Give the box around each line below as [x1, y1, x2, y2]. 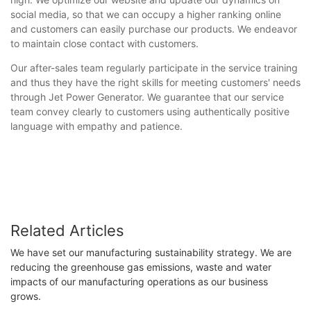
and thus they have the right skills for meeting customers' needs [10, 76, 301, 88]
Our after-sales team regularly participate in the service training [10, 61, 298, 74]
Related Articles [10, 221, 124, 239]
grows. [10, 290, 41, 303]
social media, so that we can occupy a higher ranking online [10, 8, 281, 20]
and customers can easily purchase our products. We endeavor [10, 22, 297, 35]
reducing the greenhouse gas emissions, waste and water [10, 261, 271, 274]
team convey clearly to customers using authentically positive [10, 105, 289, 117]
